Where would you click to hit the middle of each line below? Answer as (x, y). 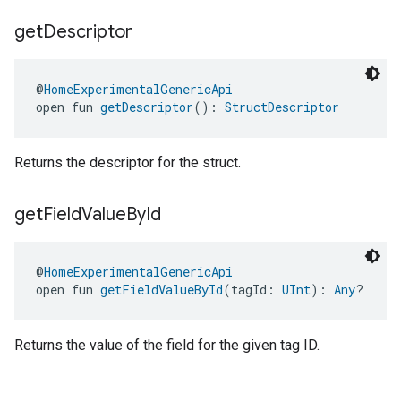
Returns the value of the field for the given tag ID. (167, 345)
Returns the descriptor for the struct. (128, 162)
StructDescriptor (282, 107)
